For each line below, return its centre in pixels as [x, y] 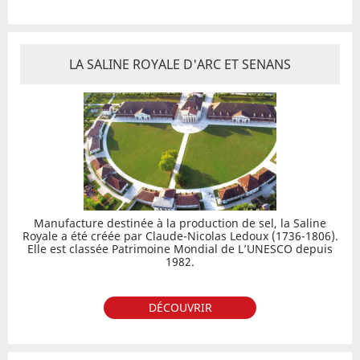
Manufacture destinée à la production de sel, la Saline [180, 223]
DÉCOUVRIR [180, 307]
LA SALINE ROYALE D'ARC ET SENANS [180, 64]
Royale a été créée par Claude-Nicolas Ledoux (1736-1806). [180, 236]
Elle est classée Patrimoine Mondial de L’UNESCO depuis [180, 249]
